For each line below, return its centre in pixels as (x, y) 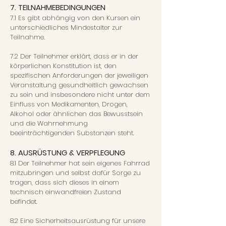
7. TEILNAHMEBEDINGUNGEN (58, 7)
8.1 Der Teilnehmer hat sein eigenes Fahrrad (80, 163)
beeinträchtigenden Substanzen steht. (72, 133)
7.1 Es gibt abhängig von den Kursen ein (75, 18)
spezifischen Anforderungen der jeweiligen (79, 75)
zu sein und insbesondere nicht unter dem (80, 95)
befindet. (25, 202)
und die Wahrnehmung (49, 123)
